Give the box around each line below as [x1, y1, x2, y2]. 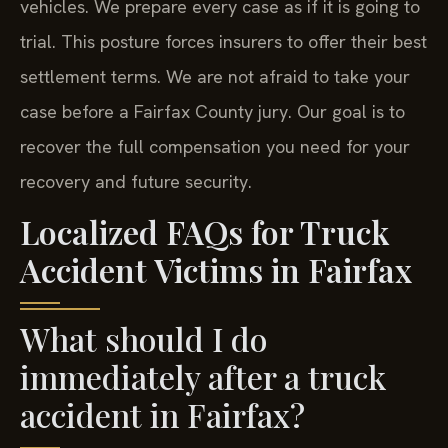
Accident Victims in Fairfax [20, 248, 412, 292]
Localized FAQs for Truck [20, 210, 389, 254]
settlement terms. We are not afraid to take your [20, 64, 410, 88]
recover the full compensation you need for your [20, 134, 410, 158]
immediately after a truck [20, 355, 386, 399]
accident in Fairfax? [20, 393, 305, 437]
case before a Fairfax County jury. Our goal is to [20, 99, 405, 123]
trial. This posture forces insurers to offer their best [20, 29, 427, 53]
